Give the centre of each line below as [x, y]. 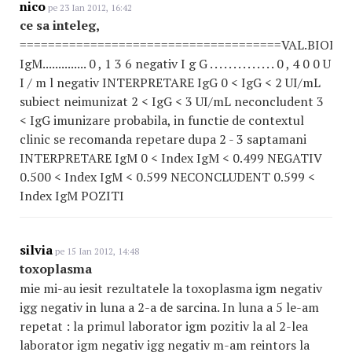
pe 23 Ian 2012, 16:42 [89, 8]
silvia [36, 250]
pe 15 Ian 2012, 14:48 [96, 251]
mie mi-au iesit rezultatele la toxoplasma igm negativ [171, 288]
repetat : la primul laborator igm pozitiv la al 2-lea [164, 326]
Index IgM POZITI [72, 196]
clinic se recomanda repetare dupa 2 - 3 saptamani [163, 139]
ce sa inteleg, [60, 25]
